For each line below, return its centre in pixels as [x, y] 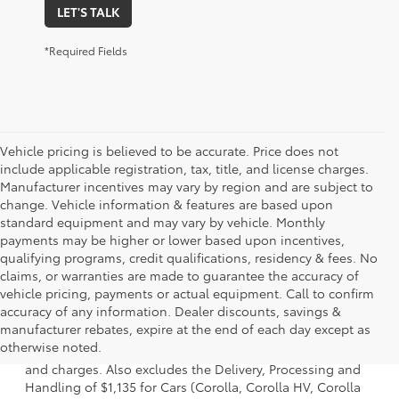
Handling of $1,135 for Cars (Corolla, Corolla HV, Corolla [193, 386]
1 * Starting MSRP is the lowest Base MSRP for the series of [199, 315]
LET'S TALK [88, 11]
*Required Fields [86, 50]
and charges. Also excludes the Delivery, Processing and [193, 368]
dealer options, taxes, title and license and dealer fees [187, 350]
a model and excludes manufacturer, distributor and [181, 333]
